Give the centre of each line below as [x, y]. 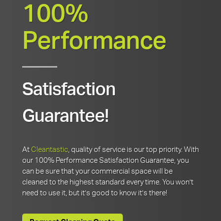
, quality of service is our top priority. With [133, 150]
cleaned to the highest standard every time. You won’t [108, 182]
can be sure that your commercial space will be [97, 171]
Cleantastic [49, 150]
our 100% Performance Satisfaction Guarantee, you [105, 161]
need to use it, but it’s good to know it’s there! [94, 193]
